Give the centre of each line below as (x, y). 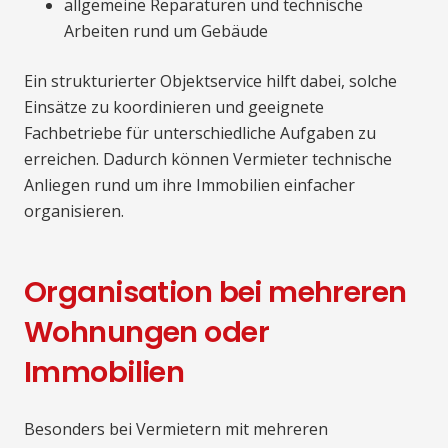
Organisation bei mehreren (215, 292)
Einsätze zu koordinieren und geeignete (174, 107)
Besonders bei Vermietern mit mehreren (176, 429)
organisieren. (74, 211)
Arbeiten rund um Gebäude (166, 31)
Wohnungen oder (146, 332)
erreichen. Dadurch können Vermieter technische (208, 159)
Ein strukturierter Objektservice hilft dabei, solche (210, 81)
